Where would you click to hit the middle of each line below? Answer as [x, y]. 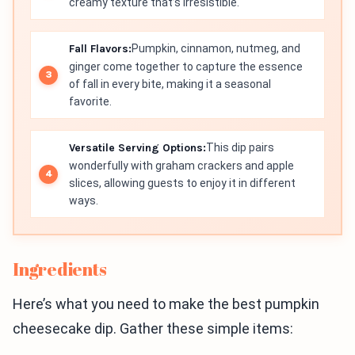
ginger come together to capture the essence [186, 67]
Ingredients [60, 269]
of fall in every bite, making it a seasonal [170, 84]
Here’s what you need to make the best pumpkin [166, 304]
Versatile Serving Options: [137, 148]
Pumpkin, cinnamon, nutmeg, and [216, 48]
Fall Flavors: [100, 49]
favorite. [90, 101]
